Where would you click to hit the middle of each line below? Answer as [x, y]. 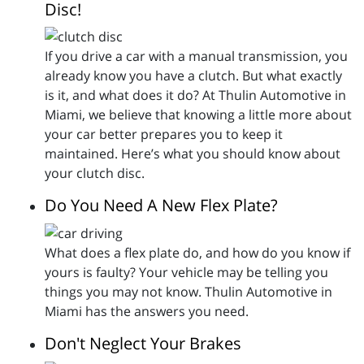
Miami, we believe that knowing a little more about [198, 115]
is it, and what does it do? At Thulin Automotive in [195, 95]
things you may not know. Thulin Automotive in [188, 292]
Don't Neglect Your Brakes [143, 344]
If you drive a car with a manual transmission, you [196, 56]
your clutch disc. [95, 173]
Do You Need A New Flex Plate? [161, 206]
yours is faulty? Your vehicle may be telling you [186, 273]
